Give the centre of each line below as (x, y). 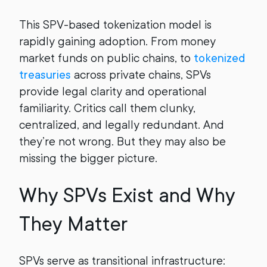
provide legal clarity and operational (113, 91)
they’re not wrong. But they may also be (122, 142)
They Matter (73, 224)
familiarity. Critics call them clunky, (107, 108)
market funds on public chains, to (106, 58)
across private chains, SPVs (141, 75)
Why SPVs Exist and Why (127, 195)
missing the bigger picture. (88, 158)
